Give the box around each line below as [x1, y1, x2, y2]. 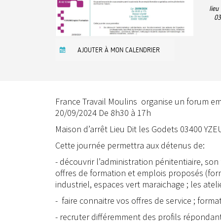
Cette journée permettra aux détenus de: [55, 140, 205, 151]
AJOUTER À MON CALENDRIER [77, 46, 160, 54]
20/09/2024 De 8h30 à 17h [55, 107, 151, 118]
